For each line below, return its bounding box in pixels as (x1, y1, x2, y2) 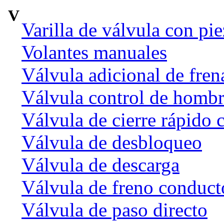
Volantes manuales (21, 41, 167, 63)
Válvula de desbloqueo (21, 131, 202, 153)
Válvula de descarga (21, 153, 179, 175)
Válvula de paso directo (21, 198, 207, 220)
